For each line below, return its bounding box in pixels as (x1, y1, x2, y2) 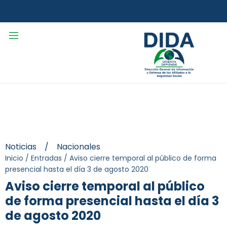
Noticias (5, 141, 36, 153)
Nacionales (57, 141, 100, 153)
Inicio (5, 153, 23, 164)
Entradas (31, 153, 62, 164)
